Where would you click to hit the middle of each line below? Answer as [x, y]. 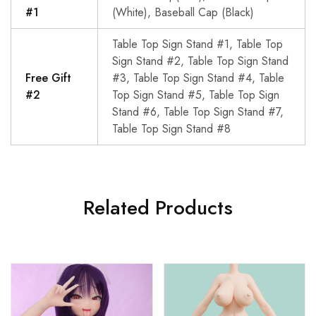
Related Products [158, 207]
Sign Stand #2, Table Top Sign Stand [200, 61]
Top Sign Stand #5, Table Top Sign [196, 95]
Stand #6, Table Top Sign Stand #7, [198, 111]
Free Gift [48, 78]
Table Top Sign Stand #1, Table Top [197, 44]
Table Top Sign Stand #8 [171, 128]
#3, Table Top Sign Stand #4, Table [198, 78]
